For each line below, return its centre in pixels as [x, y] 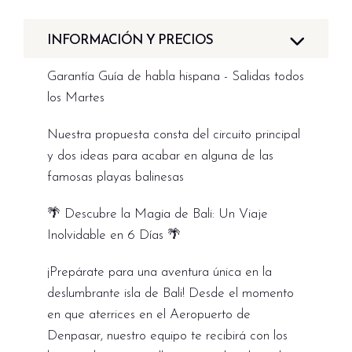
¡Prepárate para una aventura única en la [159, 272]
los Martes [76, 98]
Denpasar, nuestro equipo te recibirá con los [167, 336]
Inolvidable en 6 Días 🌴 [114, 235]
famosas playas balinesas [115, 177]
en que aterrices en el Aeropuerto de [149, 315]
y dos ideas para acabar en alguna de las [160, 156]
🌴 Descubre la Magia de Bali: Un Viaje [158, 214]
